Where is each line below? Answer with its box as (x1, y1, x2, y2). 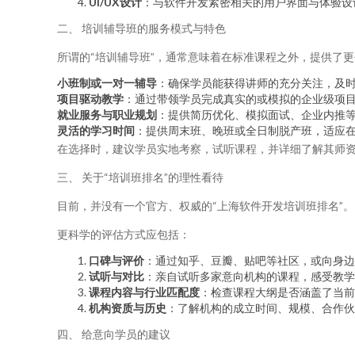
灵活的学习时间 (57, 124, 135, 137)
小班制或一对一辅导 (57, 76, 157, 90)
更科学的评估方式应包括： (57, 227, 190, 241)
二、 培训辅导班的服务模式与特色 (57, 21, 226, 35)
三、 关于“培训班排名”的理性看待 (57, 170, 223, 184)
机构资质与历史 (89, 301, 166, 315)
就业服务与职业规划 (57, 108, 157, 121)
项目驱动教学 (57, 92, 124, 105)
